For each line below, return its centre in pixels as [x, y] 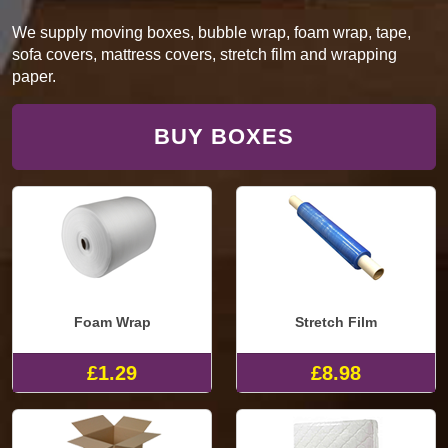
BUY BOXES [224, 136]
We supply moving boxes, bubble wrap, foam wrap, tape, [211, 32]
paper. [34, 76]
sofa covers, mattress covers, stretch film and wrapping [204, 54]
